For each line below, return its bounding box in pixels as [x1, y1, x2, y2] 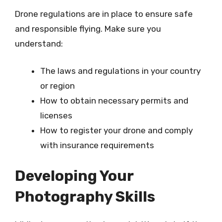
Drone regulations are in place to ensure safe [15, 8, 193, 19]
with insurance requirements [40, 140, 154, 150]
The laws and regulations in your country [40, 66, 201, 76]
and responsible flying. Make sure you [15, 23, 161, 34]
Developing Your [15, 166, 133, 185]
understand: [15, 38, 63, 49]
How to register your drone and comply [40, 125, 193, 135]
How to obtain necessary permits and [40, 96, 188, 106]
